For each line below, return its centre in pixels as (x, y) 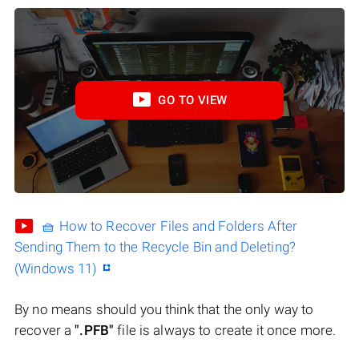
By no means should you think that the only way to (164, 310)
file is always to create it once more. (225, 331)
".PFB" (95, 331)
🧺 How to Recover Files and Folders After (170, 226)
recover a (45, 331)
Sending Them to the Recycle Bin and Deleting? (155, 247)
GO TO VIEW (193, 101)
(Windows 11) (56, 269)
